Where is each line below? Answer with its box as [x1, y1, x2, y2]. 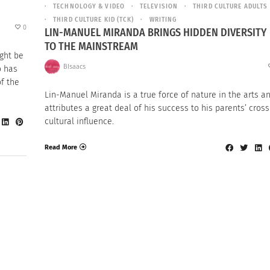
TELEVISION [140, 2, 178, 10]
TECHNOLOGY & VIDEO [53, 2, 125, 10]
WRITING [149, 15, 177, 24]
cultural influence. [45, 116, 114, 127]
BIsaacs [63, 62, 86, 71]
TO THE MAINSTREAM [45, 40, 138, 54]
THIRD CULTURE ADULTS [193, 2, 268, 10]
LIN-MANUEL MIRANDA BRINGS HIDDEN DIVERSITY [45, 26, 266, 40]
